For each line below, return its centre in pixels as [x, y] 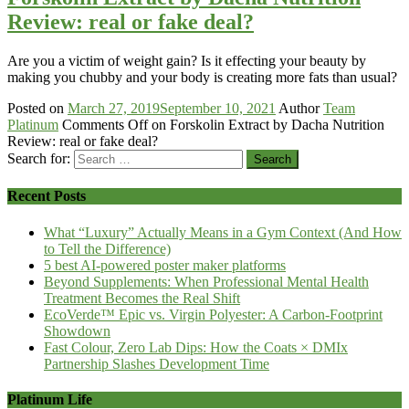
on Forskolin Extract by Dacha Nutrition [266, 125]
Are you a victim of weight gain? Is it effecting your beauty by [187, 61]
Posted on [36, 109]
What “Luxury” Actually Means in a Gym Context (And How [223, 232]
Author [299, 109]
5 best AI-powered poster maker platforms [165, 265]
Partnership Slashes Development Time [157, 363]
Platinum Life [50, 399]
